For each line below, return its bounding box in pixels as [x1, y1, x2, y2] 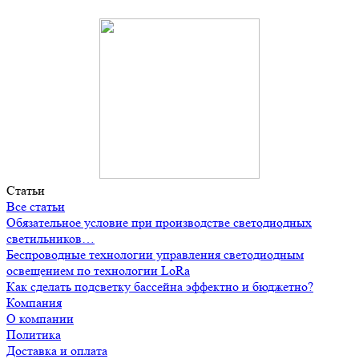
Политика [6, 326, 61, 342]
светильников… [6, 230, 95, 246]
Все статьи [6, 198, 65, 214]
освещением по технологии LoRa [6, 262, 190, 278]
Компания [6, 294, 62, 310]
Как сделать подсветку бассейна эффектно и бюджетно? [6, 278, 313, 294]
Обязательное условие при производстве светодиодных [6, 214, 312, 230]
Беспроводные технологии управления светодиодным [6, 246, 304, 262]
